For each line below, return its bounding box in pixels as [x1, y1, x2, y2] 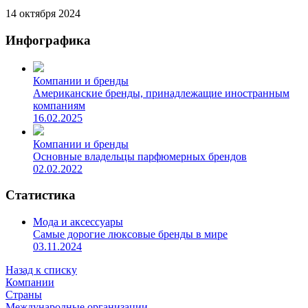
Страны [5, 289, 42, 301]
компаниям [33, 99, 85, 111]
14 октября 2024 [5, 8, 80, 20]
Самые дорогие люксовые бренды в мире [33, 228, 228, 241]
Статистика [5, 188, 76, 203]
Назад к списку [5, 264, 77, 276]
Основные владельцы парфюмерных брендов [33, 150, 247, 162]
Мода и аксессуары [33, 216, 123, 228]
